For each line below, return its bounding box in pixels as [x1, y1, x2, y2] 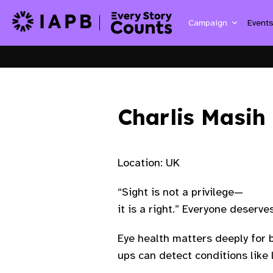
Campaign [188, 16, 230, 28]
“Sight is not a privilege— [117, 185, 243, 199]
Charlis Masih [117, 103, 266, 130]
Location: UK [117, 155, 180, 169]
